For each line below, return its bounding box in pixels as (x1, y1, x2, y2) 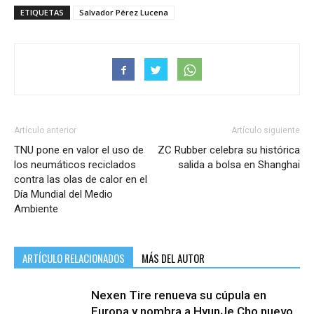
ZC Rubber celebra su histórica (158, 144, 300, 157)
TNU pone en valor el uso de (14, 144, 144, 157)
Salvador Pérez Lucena (79, 7, 168, 18)
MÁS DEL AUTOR (142, 250, 205, 266)
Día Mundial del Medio (14, 188, 113, 201)
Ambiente (14, 203, 58, 216)
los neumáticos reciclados (14, 158, 136, 172)
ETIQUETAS (20, 7, 64, 18)
